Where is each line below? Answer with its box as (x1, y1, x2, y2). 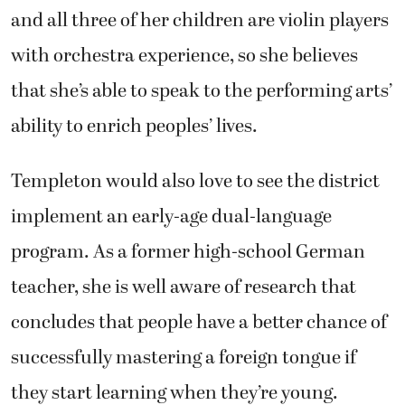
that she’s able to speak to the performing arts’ (11, 77, 392, 106)
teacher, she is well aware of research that (11, 273, 356, 303)
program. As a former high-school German (11, 238, 365, 268)
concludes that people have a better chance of (11, 308, 387, 338)
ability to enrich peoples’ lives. (11, 112, 258, 141)
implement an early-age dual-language (11, 202, 332, 232)
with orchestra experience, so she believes (11, 42, 358, 71)
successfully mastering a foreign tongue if (11, 344, 356, 373)
